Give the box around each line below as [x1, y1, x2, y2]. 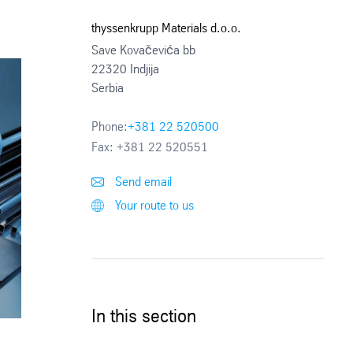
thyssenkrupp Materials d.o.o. [91, 20, 242, 35]
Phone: [91, 118, 128, 134]
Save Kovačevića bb [91, 42, 196, 58]
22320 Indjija [91, 61, 160, 76]
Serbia [91, 80, 124, 95]
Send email [112, 173, 173, 189]
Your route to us [112, 197, 195, 213]
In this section [91, 304, 197, 327]
